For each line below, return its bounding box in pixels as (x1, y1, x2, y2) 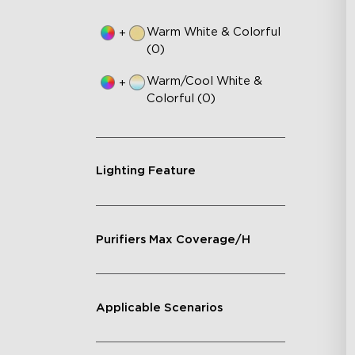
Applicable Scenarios (95, 301, 223, 314)
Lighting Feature (95, 165, 196, 177)
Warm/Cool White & (146, 75, 262, 88)
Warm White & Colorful (146, 25, 281, 38)
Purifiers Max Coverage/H (95, 233, 250, 246)
